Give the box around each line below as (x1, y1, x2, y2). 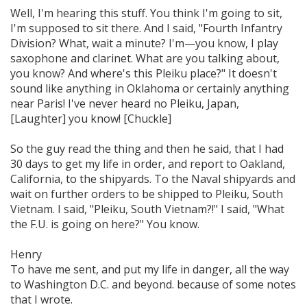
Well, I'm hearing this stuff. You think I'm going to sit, (10, 5, 282, 21)
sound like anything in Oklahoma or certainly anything (10, 80, 289, 96)
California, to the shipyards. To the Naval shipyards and (10, 171, 295, 186)
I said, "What (218, 201, 284, 217)
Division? (10, 35, 56, 51)
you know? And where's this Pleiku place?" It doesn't (10, 65, 277, 81)
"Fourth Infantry (199, 20, 282, 36)
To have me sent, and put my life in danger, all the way (10, 261, 289, 277)
